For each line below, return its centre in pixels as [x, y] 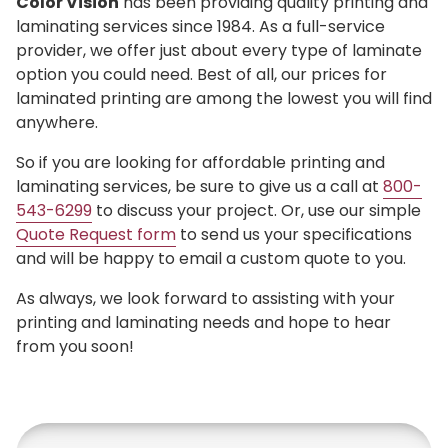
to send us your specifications [294, 234]
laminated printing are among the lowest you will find [224, 98]
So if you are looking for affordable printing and [200, 162]
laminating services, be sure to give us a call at [199, 186]
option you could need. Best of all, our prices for [201, 74]
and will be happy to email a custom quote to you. [211, 258]
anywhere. [57, 122]
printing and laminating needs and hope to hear [203, 322]
